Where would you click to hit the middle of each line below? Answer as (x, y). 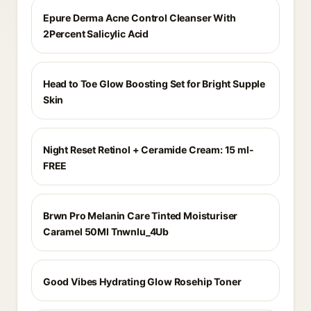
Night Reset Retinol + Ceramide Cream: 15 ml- (149, 150)
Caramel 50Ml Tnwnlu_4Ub (106, 232)
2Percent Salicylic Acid (96, 34)
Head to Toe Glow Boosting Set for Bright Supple (154, 84)
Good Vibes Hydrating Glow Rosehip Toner (142, 281)
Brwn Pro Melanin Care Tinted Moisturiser (141, 216)
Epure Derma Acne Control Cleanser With (140, 18)
